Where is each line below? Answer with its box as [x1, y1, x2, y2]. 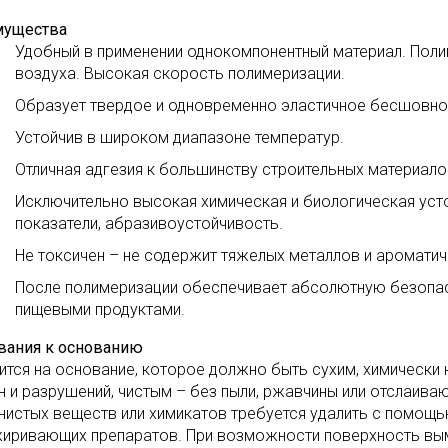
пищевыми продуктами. [15, 300, 185, 319]
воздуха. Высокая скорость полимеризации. [15, 64, 345, 83]
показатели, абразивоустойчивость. [15, 214, 283, 233]
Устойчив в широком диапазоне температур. [15, 128, 344, 147]
